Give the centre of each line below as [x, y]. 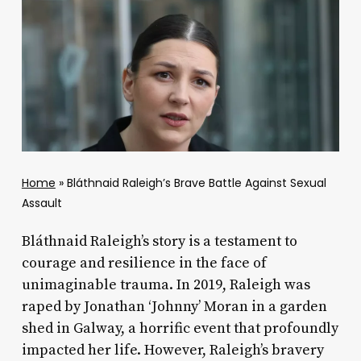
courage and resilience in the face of [144, 263]
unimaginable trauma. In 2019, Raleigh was [166, 284]
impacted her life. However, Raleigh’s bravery [172, 350]
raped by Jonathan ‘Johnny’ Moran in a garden [174, 306]
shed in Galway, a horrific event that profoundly [180, 328]
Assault [41, 203]
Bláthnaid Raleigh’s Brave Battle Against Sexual [196, 183]
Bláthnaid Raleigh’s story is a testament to [159, 241]
